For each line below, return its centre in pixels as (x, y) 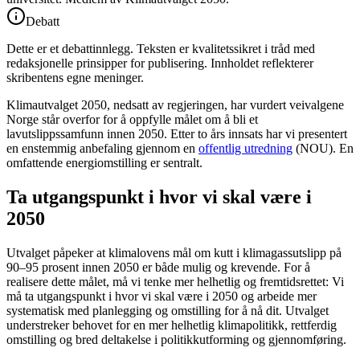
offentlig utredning (245, 148)
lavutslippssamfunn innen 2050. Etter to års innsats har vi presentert (177, 133)
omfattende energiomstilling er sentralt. (104, 162)
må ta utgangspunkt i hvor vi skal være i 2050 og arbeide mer (162, 296)
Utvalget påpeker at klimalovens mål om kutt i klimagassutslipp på (174, 252)
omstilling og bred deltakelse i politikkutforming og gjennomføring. (176, 339)
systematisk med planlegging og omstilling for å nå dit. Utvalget (168, 310)
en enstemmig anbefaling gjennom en (102, 148)
